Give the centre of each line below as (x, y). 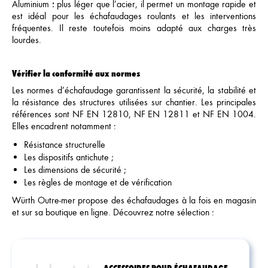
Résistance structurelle (65, 144)
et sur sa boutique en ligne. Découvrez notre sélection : (113, 212)
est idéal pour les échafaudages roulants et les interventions (134, 16)
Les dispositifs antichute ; (69, 157)
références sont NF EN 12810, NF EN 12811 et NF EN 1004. (134, 114)
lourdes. (27, 40)
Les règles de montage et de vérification (98, 182)
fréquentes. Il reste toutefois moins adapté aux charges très (134, 28)
